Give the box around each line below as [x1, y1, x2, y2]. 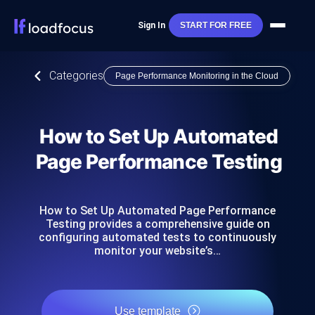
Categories [49, 69, 103, 82]
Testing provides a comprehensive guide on [45, 217, 270, 231]
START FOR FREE [179, 20, 252, 31]
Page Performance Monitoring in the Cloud [115, 71, 278, 81]
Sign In [137, 20, 165, 31]
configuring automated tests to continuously [39, 231, 276, 244]
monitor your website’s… [94, 244, 221, 257]
